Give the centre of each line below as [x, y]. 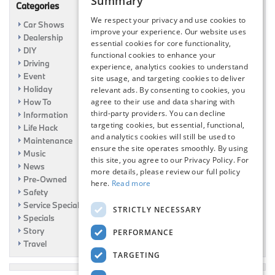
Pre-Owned [45, 179]
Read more [131, 183]
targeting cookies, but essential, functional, [168, 125]
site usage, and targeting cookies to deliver [168, 78]
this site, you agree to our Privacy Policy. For [170, 160]
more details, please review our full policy [165, 172]
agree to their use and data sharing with [163, 102]
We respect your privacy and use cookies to [168, 20]
